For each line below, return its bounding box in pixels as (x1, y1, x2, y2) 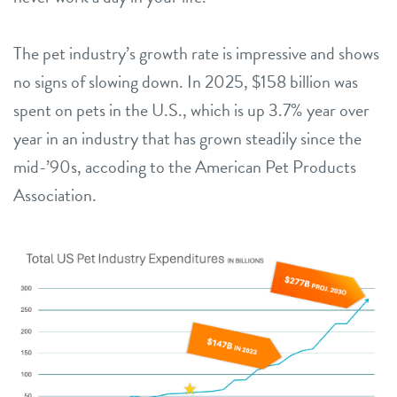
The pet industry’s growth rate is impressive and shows (13, 40, 379, 66)
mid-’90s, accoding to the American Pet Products (13, 153, 356, 180)
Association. (13, 182, 97, 208)
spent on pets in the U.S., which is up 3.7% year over (13, 97, 370, 123)
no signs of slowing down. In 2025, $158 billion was (13, 68, 358, 95)
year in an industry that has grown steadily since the (13, 125, 362, 152)
